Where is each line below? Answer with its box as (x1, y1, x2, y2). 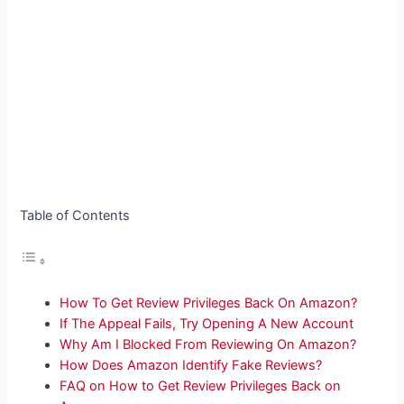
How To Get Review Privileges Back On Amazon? (60, 295, 358, 312)
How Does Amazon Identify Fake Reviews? (60, 357, 323, 374)
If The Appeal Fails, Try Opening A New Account (60, 316, 354, 333)
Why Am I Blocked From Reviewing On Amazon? (60, 336, 357, 353)
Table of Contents (20, 207, 131, 225)
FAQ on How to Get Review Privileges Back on (60, 378, 342, 395)
